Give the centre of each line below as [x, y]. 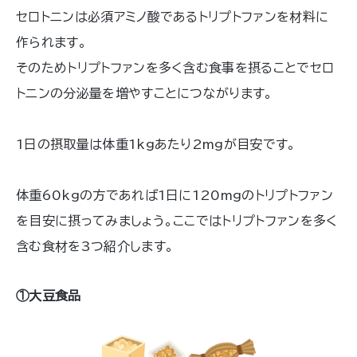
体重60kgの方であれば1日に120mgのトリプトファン [175, 195]
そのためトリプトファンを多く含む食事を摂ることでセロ [175, 67]
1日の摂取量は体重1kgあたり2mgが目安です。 [156, 144]
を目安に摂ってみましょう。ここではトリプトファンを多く [177, 220]
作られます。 [51, 42]
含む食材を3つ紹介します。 [95, 246]
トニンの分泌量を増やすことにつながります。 [145, 93]
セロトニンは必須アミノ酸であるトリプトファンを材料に [173, 16]
